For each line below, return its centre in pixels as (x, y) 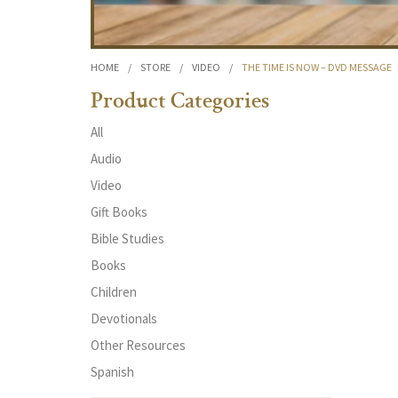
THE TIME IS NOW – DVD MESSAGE (317, 67)
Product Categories (180, 103)
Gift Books (119, 212)
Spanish (112, 372)
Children (114, 292)
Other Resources (138, 345)
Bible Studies (127, 239)
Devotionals (124, 318)
